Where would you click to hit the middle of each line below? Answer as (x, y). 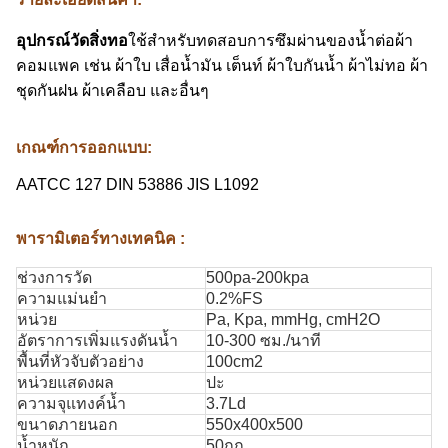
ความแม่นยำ (62, 298)
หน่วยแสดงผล (65, 382)
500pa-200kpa (257, 277)
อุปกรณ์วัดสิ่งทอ (72, 40)
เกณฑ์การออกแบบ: (84, 147)
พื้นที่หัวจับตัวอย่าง (80, 361)
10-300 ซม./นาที (263, 340)
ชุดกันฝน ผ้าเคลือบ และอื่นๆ (112, 90)
